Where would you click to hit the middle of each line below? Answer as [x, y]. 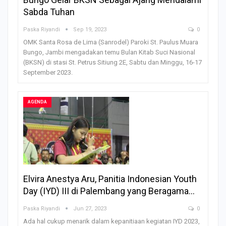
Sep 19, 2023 [90, 29]
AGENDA [37, 102]
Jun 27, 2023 [90, 209]
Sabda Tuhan [49, 12]
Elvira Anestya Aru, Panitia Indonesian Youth [110, 179]
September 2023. [48, 72]
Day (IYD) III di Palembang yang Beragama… [109, 191]
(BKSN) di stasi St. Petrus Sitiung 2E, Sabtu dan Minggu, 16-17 [112, 62]
